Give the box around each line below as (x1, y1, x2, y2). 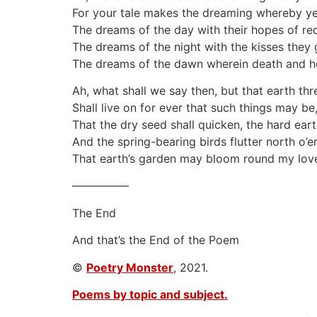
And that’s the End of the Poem (72, 233, 239, 248)
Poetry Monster (86, 260, 173, 275)
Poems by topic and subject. (72, 287, 228, 301)
